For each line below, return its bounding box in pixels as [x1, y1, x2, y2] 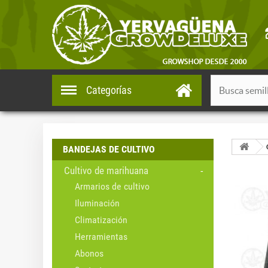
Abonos [75, 248, 103, 259]
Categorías [86, 84, 132, 96]
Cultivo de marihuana [64, 165, 148, 176]
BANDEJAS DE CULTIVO [63, 144, 155, 155]
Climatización [75, 214, 127, 226]
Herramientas [75, 231, 127, 242]
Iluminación [75, 197, 120, 209]
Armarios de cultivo [75, 181, 150, 192]
